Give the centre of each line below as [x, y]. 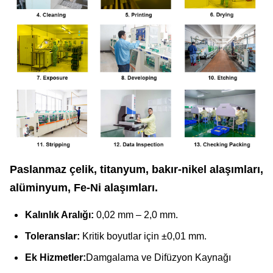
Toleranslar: [52, 236]
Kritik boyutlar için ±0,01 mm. [143, 236]
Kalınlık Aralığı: [61, 215]
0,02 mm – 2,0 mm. [137, 215]
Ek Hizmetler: [55, 258]
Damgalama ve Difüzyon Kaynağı [158, 258]
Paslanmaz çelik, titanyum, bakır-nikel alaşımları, [136, 170]
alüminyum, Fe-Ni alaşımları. [84, 188]
